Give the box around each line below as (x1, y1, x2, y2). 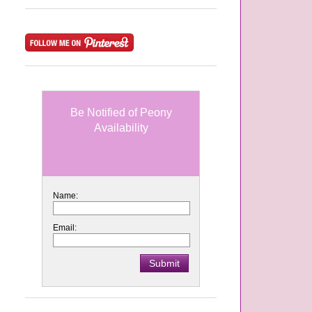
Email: (53, 222, 77, 233)
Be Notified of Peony (70, 106, 172, 118)
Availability (93, 121, 148, 134)
